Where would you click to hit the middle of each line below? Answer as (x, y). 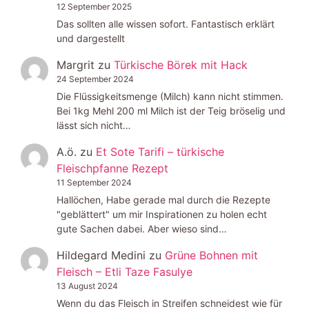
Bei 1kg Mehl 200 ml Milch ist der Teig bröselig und (171, 111)
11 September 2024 (94, 182)
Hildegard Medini (101, 256)
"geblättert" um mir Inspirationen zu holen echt (162, 215)
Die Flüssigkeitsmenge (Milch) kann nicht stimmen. (170, 96)
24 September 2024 (95, 79)
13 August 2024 (87, 286)
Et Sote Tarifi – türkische (160, 152)
